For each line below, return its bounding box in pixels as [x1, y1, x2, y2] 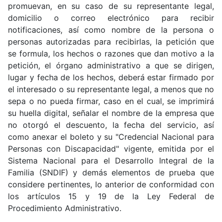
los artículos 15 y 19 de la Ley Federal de [8, 191, 214, 201]
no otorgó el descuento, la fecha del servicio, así [8, 120, 214, 130]
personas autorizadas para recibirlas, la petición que [8, 37, 214, 47]
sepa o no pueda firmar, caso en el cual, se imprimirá [8, 96, 214, 106]
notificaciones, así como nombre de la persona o [8, 25, 214, 35]
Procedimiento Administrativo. [8, 203, 121, 213]
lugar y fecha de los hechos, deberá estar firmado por [8, 72, 214, 82]
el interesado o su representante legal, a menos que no [8, 84, 214, 94]
